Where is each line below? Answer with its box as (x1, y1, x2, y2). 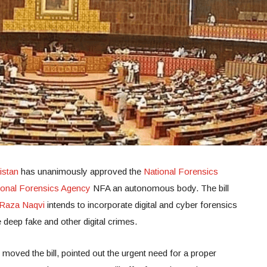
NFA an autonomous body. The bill (91, 182, 229, 193)
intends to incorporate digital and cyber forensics (45, 199, 237, 210)
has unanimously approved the (18, 166, 144, 176)
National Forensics (144, 166, 218, 176)
